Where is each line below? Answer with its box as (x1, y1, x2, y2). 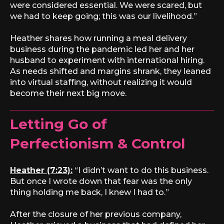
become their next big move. (10, 88, 126, 98)
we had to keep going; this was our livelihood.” (10, 11, 197, 21)
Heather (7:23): (10, 165, 72, 175)
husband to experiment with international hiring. (10, 55, 204, 65)
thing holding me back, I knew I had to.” (10, 187, 169, 197)
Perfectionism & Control (10, 135, 185, 152)
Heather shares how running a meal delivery (10, 33, 187, 43)
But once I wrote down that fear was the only (10, 176, 192, 186)
